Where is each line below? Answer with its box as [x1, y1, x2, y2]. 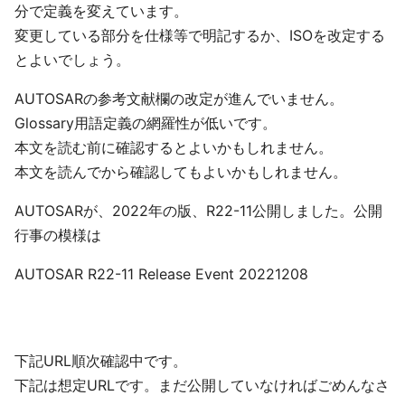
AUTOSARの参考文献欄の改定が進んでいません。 [14, 89, 358, 108]
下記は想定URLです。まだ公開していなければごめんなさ [14, 376, 390, 394]
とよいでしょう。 [14, 51, 145, 69]
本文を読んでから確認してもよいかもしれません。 [14, 163, 347, 181]
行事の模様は [14, 226, 101, 244]
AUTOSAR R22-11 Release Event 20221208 [14, 265, 308, 283]
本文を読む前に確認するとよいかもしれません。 [14, 138, 333, 156]
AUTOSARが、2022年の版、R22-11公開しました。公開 [14, 202, 382, 220]
